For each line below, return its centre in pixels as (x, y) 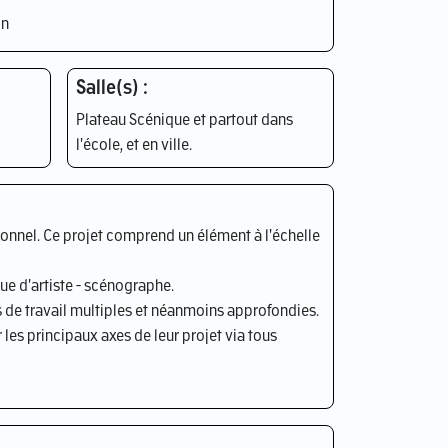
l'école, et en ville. (134, 145)
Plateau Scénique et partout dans (184, 120)
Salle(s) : (112, 88)
